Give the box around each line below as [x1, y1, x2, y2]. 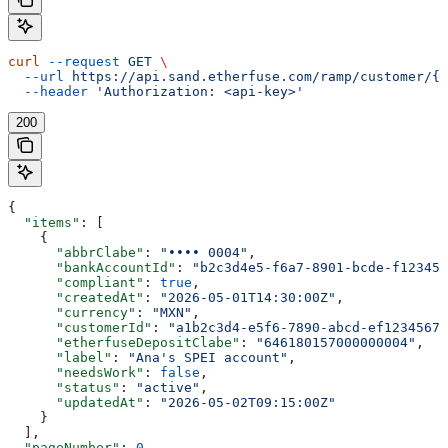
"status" [8, 379, 120, 395]
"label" [8, 349, 112, 365]
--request [40, 53, 120, 69]
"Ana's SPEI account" [128, 349, 288, 365]
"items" [8, 214, 80, 230]
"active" [136, 379, 200, 395]
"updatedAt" [8, 394, 144, 410]
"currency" [8, 304, 136, 320]
